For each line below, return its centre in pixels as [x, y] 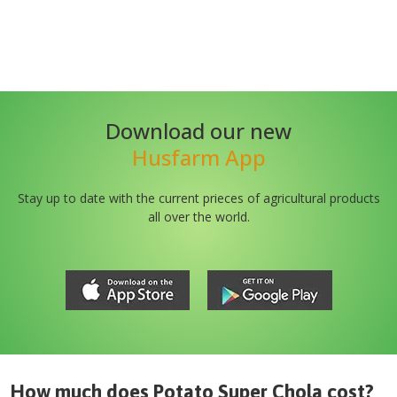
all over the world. [198, 217]
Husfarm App [198, 157]
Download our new [198, 131]
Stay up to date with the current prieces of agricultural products [198, 198]
